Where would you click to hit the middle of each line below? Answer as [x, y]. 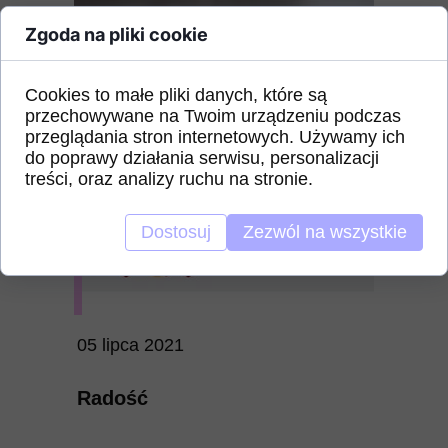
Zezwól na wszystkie [325, 231]
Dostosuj [176, 231]
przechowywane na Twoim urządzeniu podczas [213, 115]
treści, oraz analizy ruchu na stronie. [169, 178]
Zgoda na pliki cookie [116, 34]
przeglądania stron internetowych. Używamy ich [215, 136]
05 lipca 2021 [130, 345]
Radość [112, 398]
